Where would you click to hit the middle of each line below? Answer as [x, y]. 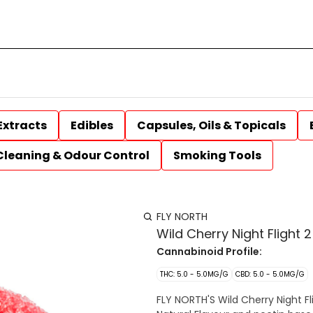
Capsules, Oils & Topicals [211, 125]
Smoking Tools [217, 155]
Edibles [92, 125]
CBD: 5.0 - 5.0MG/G [270, 274]
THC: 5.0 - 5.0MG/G [194, 274]
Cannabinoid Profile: [209, 252]
